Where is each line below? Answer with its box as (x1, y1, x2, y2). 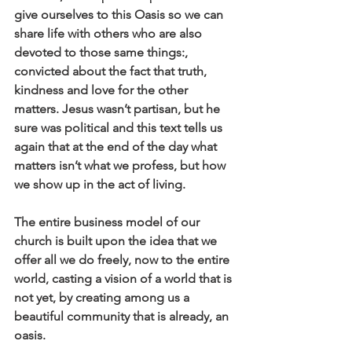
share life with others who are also (14, 26, 205, 41)
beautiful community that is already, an (14, 309, 232, 324)
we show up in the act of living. (14, 177, 185, 192)
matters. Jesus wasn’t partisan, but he (14, 101, 223, 116)
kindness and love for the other (14, 82, 191, 97)
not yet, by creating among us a (14, 290, 192, 305)
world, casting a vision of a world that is (14, 271, 235, 286)
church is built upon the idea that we (14, 233, 220, 248)
